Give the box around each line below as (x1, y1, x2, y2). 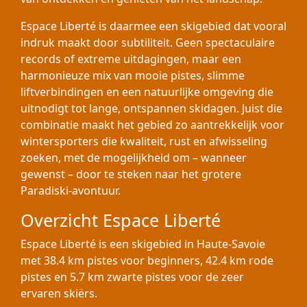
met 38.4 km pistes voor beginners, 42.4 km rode (21, 253, 273, 268)
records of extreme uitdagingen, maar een (21, 51, 241, 66)
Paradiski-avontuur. (21, 183, 121, 198)
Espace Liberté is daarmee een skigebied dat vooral (21, 19, 286, 34)
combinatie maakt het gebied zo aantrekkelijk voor (21, 117, 284, 132)
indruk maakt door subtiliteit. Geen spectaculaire (21, 35, 275, 50)
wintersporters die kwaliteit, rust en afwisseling (21, 134, 267, 149)
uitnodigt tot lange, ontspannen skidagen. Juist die (21, 101, 282, 116)
